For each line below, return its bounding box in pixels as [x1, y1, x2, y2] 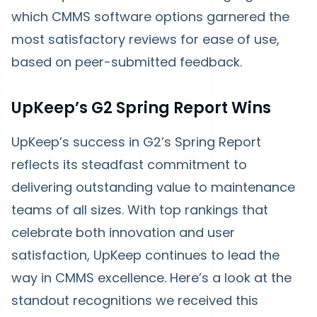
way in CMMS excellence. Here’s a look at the [11, 269, 292, 287]
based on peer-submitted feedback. [11, 53, 242, 71]
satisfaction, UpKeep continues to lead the [11, 246, 279, 264]
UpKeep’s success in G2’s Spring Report [11, 133, 261, 151]
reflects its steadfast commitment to [11, 156, 247, 173]
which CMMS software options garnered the [11, 8, 289, 25]
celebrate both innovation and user [11, 224, 235, 241]
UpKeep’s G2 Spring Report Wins [11, 97, 271, 119]
